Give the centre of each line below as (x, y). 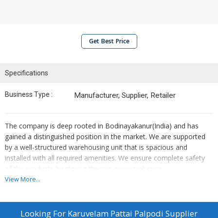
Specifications (27, 73)
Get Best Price (109, 41)
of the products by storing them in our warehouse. (84, 169)
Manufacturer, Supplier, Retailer (125, 95)
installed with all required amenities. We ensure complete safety (105, 158)
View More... (23, 179)
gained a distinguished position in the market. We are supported (105, 136)
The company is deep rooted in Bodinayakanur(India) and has (102, 126)
